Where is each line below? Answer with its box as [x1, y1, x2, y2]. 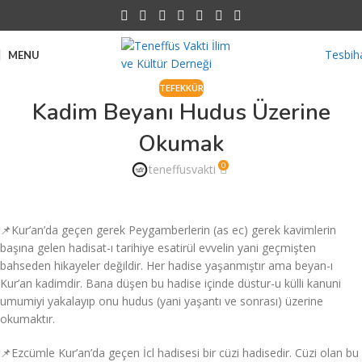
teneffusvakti [149, 162, 217, 178]
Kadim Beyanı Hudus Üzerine [32, 97, 330, 128]
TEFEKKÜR [158, 82, 204, 94]
